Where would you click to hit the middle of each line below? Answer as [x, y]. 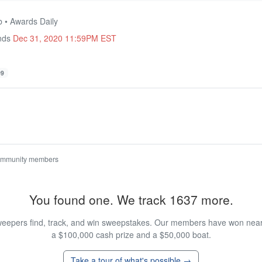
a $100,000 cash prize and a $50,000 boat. [131, 235]
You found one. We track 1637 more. [131, 200]
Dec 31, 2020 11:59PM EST [65, 38]
